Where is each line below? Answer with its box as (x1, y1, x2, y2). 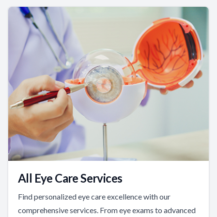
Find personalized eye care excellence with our (18, 192, 170, 201)
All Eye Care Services (18, 171, 123, 186)
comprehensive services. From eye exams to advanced (18, 205, 196, 215)
